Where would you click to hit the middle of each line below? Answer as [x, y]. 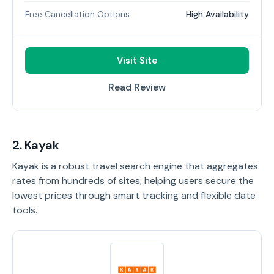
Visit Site [137, 61]
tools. [25, 210]
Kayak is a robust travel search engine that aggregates [135, 166]
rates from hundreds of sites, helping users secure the [133, 181]
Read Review [137, 87]
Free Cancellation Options [77, 14]
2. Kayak [36, 145]
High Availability [217, 14]
